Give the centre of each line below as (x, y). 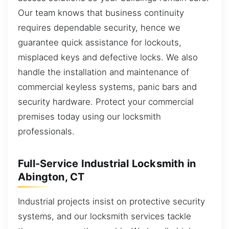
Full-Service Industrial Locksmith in (107, 164)
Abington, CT (51, 177)
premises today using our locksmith (89, 117)
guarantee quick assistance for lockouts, (100, 43)
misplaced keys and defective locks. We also (108, 58)
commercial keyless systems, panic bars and (107, 87)
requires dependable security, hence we (99, 28)
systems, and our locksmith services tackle (105, 216)
